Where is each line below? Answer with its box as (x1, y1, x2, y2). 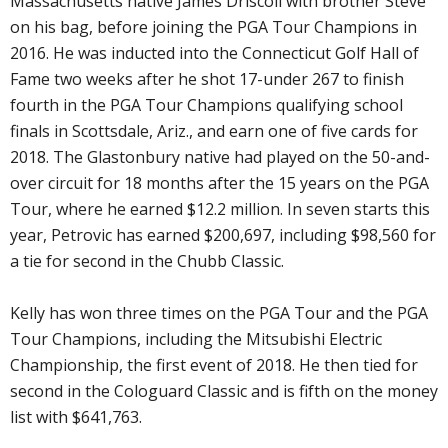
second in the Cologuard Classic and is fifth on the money (10, 379, 438, 402)
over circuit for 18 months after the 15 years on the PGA (10, 171, 429, 194)
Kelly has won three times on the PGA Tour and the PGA (10, 301, 428, 324)
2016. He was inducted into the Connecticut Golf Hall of (10, 41, 419, 64)
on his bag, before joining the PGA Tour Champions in (10, 15, 417, 38)
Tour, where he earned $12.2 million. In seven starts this (10, 197, 430, 220)
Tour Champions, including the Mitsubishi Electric (10, 327, 382, 350)
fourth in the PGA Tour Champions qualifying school (10, 93, 403, 116)
